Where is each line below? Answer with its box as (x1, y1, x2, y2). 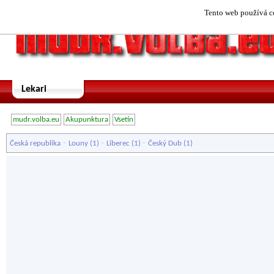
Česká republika (10, 139, 61, 147)
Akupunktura (65, 116, 108, 124)
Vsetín (114, 116, 133, 124)
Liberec (106, 139, 130, 147)
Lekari (21, 84, 46, 94)
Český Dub (148, 139, 182, 147)
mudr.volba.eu (13, 116, 59, 124)
